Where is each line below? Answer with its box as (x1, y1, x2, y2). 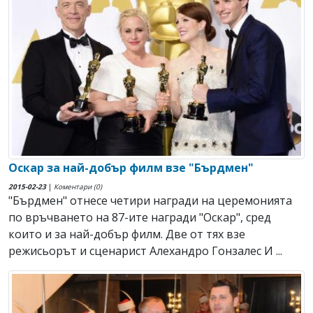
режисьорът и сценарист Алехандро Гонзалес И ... (8, 242, 282, 259)
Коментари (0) (54, 181, 102, 191)
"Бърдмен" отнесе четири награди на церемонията (8, 192, 292, 208)
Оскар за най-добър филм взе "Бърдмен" (8, 159, 254, 175)
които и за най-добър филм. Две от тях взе (8, 226, 245, 242)
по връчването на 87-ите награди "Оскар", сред (8, 209, 271, 225)
